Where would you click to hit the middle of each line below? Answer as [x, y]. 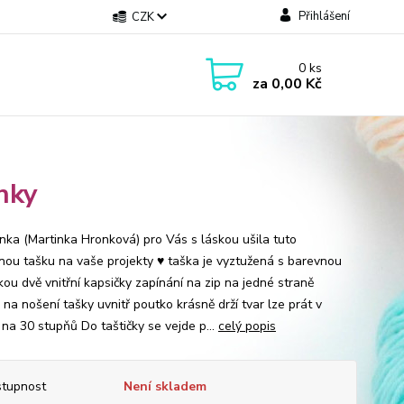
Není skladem [165, 386]
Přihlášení [324, 16]
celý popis [247, 326]
